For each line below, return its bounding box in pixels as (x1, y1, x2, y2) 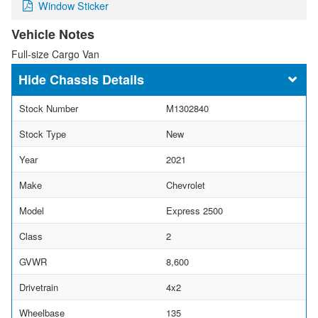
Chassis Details (50, 70, 144, 89)
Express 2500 (166, 204, 223, 218)
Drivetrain (19, 280, 58, 295)
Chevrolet (166, 178, 205, 192)
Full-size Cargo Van (11, 47, 99, 62)
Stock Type (19, 127, 66, 141)
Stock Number (19, 102, 78, 116)
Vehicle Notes (11, 25, 94, 44)
